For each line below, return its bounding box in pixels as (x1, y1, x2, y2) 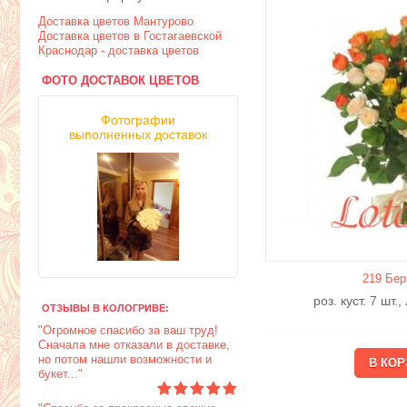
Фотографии (101, 113, 175, 127)
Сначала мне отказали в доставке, (38, 338, 230, 352)
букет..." (38, 367, 83, 382)
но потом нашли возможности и (38, 352, 212, 367)
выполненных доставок (69, 127, 207, 142)
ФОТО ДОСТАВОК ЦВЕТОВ (42, 74, 199, 87)
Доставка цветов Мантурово (38, 15, 194, 28)
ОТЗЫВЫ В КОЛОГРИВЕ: (42, 303, 169, 314)
